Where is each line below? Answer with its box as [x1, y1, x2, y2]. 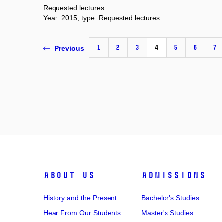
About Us [43, 170, 95, 181]
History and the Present [43, 194, 117, 202]
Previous [55, 44, 84, 52]
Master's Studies [141, 209, 194, 217]
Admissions [141, 170, 206, 181]
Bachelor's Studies [141, 194, 200, 202]
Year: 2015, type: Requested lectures [43, 14, 160, 22]
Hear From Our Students [43, 209, 121, 217]
